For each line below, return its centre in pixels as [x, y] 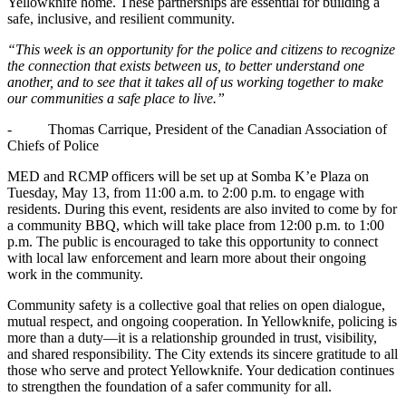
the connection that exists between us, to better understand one [186, 66]
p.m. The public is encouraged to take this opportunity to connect [193, 242]
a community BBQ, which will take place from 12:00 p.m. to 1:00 [196, 226]
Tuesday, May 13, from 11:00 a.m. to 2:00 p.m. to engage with [186, 193]
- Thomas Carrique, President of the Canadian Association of [197, 130]
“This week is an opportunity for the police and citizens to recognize [201, 50]
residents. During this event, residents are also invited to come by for [202, 209]
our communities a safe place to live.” [116, 99]
